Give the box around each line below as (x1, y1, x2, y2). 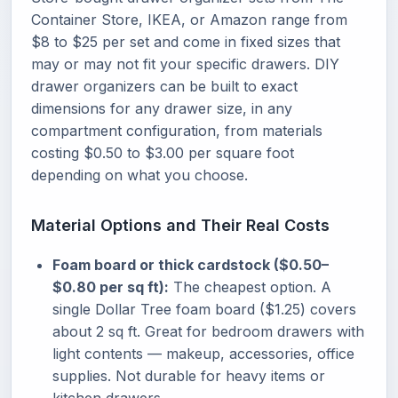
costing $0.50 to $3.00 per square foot (31, 144, 294, 162)
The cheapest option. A (169, 278, 331, 296)
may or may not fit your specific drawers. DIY (31, 55, 339, 73)
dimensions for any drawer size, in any (31, 99, 292, 117)
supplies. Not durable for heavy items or (52, 367, 325, 385)
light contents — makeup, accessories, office (52, 345, 354, 362)
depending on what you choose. (31, 166, 248, 184)
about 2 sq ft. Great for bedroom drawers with (52, 322, 364, 340)
